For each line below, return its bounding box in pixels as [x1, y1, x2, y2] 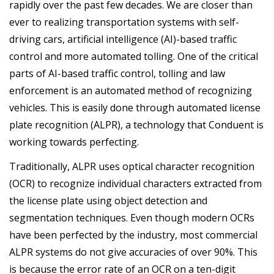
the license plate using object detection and [9, 194, 207, 207]
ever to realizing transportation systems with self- [9, 15, 239, 29]
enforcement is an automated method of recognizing [9, 83, 252, 97]
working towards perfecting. [9, 135, 139, 149]
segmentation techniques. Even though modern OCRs [9, 211, 254, 224]
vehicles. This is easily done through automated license [9, 100, 261, 114]
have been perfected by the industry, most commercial [9, 228, 257, 242]
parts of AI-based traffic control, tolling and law [9, 66, 225, 80]
